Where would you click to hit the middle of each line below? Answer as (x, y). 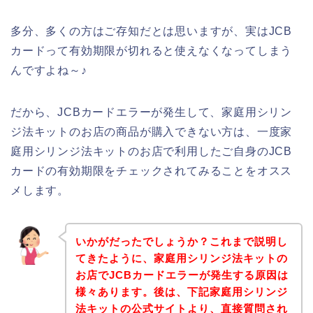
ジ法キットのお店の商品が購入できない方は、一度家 (152, 132)
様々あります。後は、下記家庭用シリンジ (181, 291)
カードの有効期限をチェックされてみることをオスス (152, 171)
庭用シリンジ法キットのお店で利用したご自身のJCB (151, 152)
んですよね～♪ (49, 71)
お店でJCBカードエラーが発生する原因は (182, 275)
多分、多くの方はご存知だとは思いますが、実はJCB (151, 31)
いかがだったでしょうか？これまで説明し (181, 241)
